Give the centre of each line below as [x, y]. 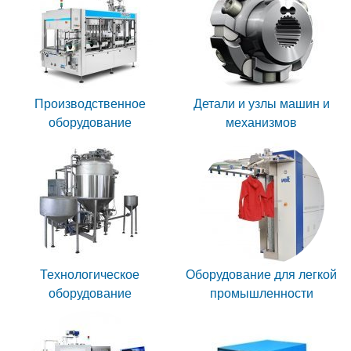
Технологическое [90, 275]
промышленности [261, 293]
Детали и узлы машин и [261, 104]
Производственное [90, 104]
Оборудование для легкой [261, 275]
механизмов [261, 123]
